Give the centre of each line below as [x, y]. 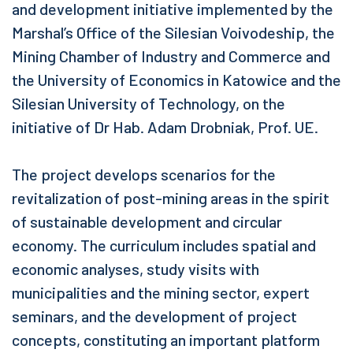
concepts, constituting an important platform [166, 340]
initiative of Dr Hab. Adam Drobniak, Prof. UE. [165, 127]
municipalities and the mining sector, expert [161, 293]
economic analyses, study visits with [136, 269]
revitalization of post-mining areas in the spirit [171, 198]
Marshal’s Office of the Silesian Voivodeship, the [173, 33]
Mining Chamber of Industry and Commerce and [171, 56]
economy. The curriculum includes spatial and [164, 245]
